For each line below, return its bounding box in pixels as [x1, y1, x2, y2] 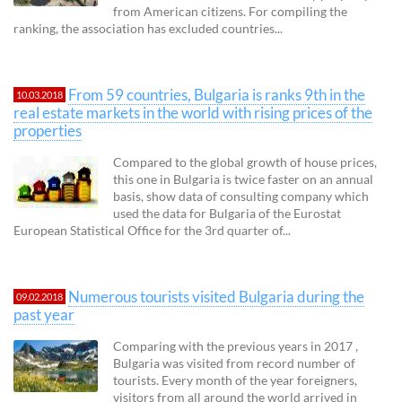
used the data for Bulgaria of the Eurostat [113, 205, 341, 221]
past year [13, 304, 74, 324]
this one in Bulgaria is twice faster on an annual [113, 170, 373, 187]
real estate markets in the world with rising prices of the [13, 102, 372, 122]
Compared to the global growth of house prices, [113, 153, 377, 170]
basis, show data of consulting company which [113, 188, 369, 204]
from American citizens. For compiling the [113, 3, 347, 19]
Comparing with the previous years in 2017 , [113, 337, 358, 354]
